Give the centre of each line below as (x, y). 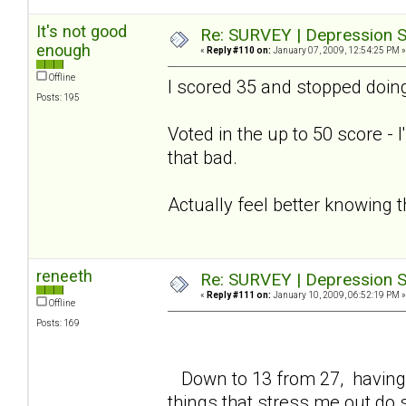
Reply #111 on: (239, 295)
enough (63, 50)
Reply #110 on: (239, 50)
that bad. (203, 157)
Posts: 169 (58, 323)
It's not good (82, 31)
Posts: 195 (58, 97)
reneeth (64, 275)
